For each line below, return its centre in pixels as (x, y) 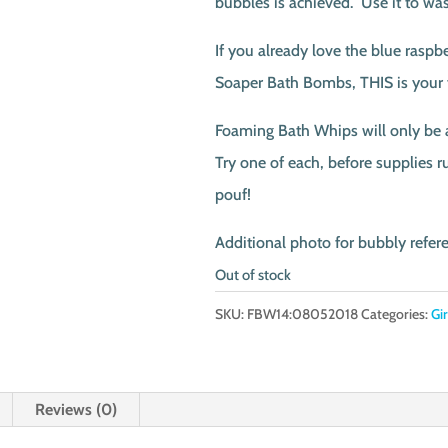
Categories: (395, 314)
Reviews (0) (76, 409)
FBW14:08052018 (302, 314)
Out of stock (252, 275)
